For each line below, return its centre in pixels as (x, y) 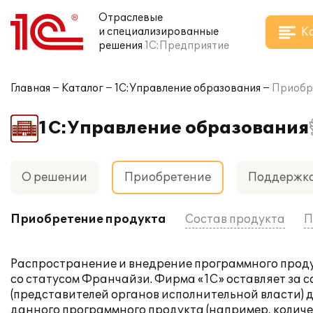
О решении (54, 177)
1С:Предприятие (187, 46)
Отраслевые (131, 18)
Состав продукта (235, 219)
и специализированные (159, 32)
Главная (30, 88)
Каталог (82, 88)
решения (121, 46)
